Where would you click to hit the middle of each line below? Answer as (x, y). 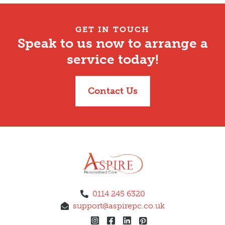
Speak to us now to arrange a (113, 44)
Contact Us (113, 91)
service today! (113, 60)
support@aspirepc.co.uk (119, 205)
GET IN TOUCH (113, 30)
